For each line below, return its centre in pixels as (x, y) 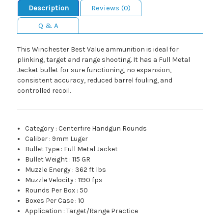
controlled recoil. (44, 90)
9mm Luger (70, 138)
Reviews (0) (111, 8)
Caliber (37, 138)
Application (44, 211)
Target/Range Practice (102, 211)
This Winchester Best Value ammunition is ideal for (98, 49)
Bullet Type (42, 149)
